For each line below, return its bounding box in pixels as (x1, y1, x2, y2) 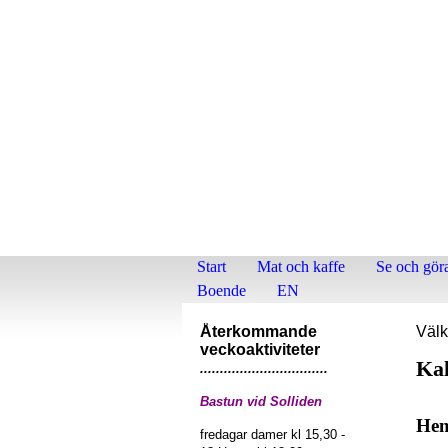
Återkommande (200, 323, 317, 340)
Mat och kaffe (257, 258, 345, 275)
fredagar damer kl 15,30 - (200, 427, 345, 442)
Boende (197, 282, 246, 299)
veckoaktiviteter (200, 341, 320, 358)
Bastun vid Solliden (200, 394, 322, 409)
